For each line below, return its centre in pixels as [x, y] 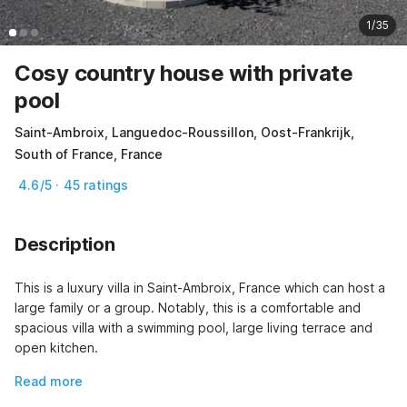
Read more [49, 381]
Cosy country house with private [184, 73]
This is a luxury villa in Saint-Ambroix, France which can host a [200, 287]
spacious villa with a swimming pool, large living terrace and [194, 327]
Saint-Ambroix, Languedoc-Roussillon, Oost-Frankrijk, [184, 132]
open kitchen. [56, 347]
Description [65, 244]
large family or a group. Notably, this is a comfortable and [188, 307]
